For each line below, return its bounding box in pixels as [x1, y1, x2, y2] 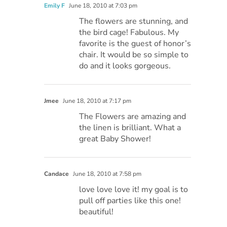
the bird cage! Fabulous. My [79, 27, 179, 39]
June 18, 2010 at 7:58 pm [71, 170, 142, 178]
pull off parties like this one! [79, 195, 181, 207]
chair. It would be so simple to [79, 49, 189, 61]
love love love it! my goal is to [79, 184, 188, 196]
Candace [44, 170, 69, 178]
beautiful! [79, 206, 114, 218]
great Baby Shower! [79, 133, 152, 145]
